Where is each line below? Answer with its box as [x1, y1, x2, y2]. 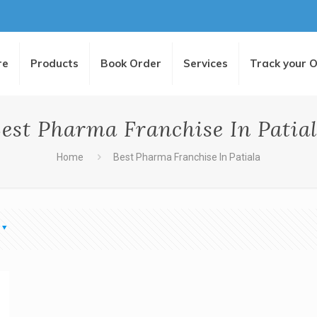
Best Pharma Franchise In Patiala [113, 151, 261, 163]
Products [30, 57, 79, 70]
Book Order [100, 57, 162, 70]
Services [183, 57, 229, 70]
